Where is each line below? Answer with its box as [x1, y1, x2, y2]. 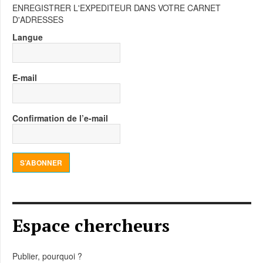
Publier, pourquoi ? [12, 250, 82, 262]
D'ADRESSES [12, 14, 63, 25]
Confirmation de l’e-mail [12, 112, 108, 124]
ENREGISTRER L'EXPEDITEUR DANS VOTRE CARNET [12, 2, 221, 14]
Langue [12, 31, 43, 43]
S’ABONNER [20, 157, 62, 168]
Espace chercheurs [12, 214, 170, 237]
